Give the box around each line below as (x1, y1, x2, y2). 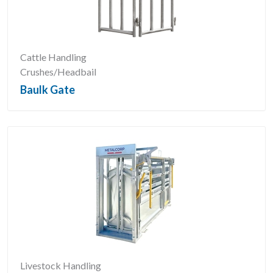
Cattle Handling (20, 51, 87, 63)
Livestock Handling (20, 260, 101, 271)
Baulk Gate (20, 83, 75, 96)
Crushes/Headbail (20, 66, 96, 77)
